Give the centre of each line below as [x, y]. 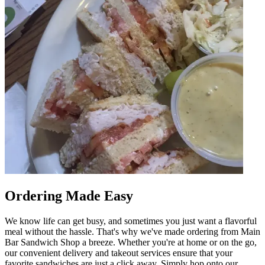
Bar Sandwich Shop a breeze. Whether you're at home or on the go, [131, 242]
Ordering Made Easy [69, 195]
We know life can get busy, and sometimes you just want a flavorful [131, 221]
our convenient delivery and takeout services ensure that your [119, 253]
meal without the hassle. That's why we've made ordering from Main [132, 231]
